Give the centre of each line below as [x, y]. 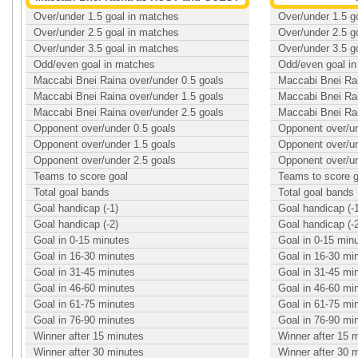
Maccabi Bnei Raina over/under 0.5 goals [129, 80]
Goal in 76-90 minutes [84, 320]
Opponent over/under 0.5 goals [105, 128]
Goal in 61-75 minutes [84, 304]
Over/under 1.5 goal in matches [106, 16]
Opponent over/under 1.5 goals [105, 144]
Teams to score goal [81, 176]
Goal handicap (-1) [76, 208]
